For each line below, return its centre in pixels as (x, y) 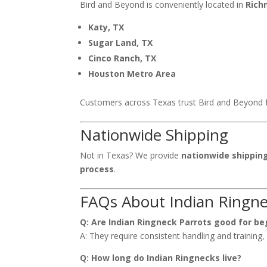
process (97, 169)
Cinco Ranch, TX (122, 58)
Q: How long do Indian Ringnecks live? (161, 257)
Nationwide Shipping (154, 134)
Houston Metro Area (132, 73)
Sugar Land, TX (121, 42)
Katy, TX (106, 27)
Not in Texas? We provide (131, 155)
